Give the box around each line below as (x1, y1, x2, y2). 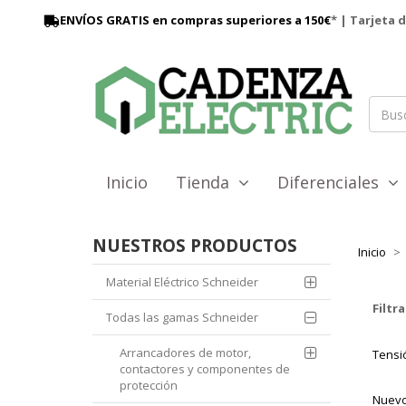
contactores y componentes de (120, 361, 290, 378)
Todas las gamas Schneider (106, 309, 258, 326)
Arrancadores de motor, (120, 344, 251, 362)
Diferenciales (277, 171, 388, 194)
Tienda (176, 171, 238, 194)
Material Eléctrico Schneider (106, 274, 258, 291)
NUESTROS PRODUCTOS (92, 234, 297, 258)
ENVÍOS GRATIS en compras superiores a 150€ (59, 12, 331, 28)
